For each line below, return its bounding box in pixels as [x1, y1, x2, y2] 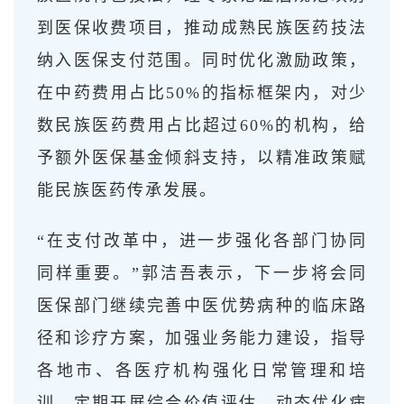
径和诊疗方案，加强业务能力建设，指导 [37, 328, 367, 347]
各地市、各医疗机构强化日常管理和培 [37, 361, 367, 380]
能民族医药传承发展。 [37, 180, 217, 199]
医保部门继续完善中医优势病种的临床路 [37, 296, 367, 315]
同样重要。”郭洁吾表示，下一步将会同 [37, 263, 367, 282]
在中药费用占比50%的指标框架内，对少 [37, 83, 367, 102]
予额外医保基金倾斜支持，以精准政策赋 [37, 148, 367, 167]
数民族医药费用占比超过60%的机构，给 [37, 115, 367, 134]
